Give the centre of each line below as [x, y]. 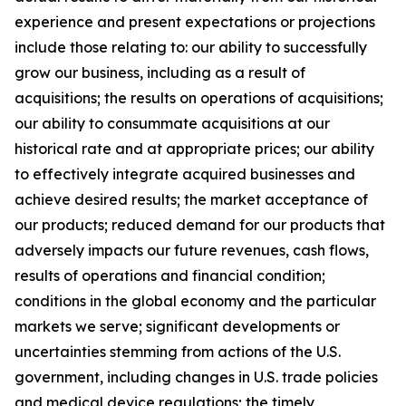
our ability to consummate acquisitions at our [172, 123]
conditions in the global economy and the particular [195, 301]
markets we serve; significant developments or [177, 326]
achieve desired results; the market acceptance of [191, 199]
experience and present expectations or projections [195, 22]
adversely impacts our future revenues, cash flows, [192, 250]
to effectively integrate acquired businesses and [185, 174]
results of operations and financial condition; [170, 275]
